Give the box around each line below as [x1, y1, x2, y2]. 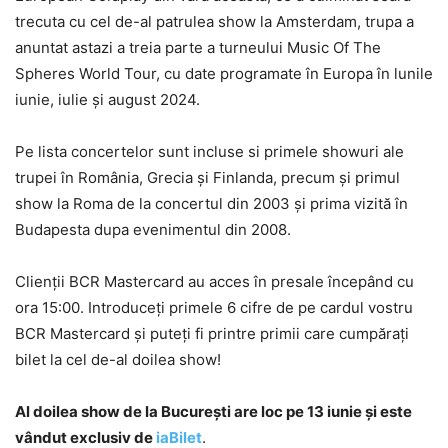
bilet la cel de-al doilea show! [15, 350, 221, 370]
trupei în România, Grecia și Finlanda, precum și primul [15, 168, 400, 188]
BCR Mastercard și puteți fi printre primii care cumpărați [15, 324, 409, 344]
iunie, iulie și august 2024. [15, 90, 200, 110]
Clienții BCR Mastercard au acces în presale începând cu [15, 272, 414, 292]
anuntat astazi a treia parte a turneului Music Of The [15, 38, 381, 58]
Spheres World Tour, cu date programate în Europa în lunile [15, 64, 433, 84]
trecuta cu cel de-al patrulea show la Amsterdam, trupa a [15, 12, 414, 32]
